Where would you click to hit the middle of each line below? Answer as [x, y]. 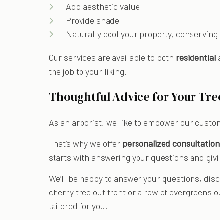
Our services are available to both [112, 57]
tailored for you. [78, 206]
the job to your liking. [88, 71]
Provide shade [93, 20]
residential [197, 57]
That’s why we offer [86, 143]
